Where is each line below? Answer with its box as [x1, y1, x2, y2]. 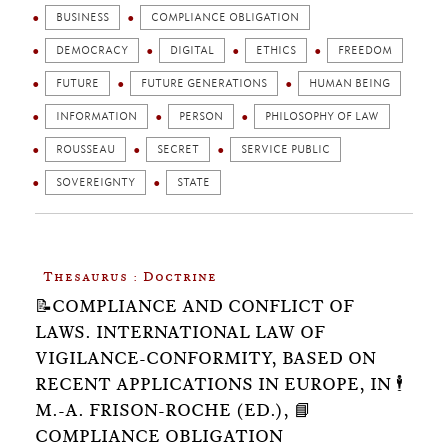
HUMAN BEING [309, 77, 390, 90]
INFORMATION [56, 110, 137, 123]
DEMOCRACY [56, 44, 128, 57]
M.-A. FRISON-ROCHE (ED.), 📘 [35, 400, 311, 420]
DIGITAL [170, 44, 214, 57]
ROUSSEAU [56, 143, 115, 156]
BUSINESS [56, 11, 109, 24]
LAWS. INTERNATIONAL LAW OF [35, 322, 325, 342]
